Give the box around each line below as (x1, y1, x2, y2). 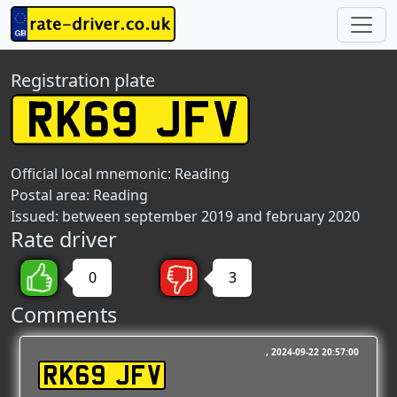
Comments (11, 300, 117, 329)
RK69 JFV (43, 365, 161, 385)
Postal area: (11, 185, 93, 205)
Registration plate (11, 68, 155, 92)
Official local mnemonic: (11, 164, 175, 183)
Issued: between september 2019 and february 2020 (11, 206, 360, 226)
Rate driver (11, 225, 117, 253)
